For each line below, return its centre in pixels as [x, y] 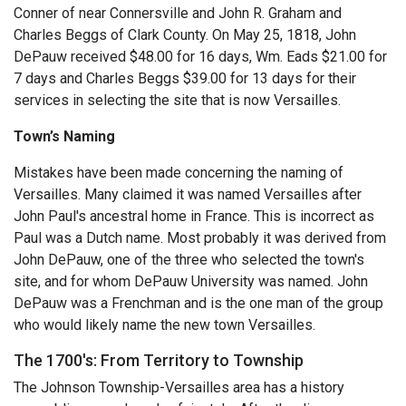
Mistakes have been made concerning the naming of [179, 172]
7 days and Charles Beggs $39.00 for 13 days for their [185, 78]
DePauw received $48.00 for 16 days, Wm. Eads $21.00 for [200, 56]
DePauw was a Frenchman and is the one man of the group [198, 303]
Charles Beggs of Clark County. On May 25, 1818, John [185, 34]
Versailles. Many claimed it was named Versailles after [188, 194]
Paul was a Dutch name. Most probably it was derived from [200, 237]
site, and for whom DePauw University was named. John [191, 281]
